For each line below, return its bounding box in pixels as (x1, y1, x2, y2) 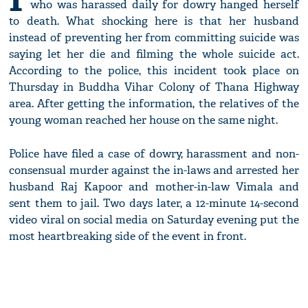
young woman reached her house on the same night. (9, 113, 278, 128)
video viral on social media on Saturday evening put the (9, 212, 299, 228)
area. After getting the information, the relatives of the (9, 96, 299, 111)
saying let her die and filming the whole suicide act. (9, 47, 299, 62)
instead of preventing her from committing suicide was (9, 30, 299, 45)
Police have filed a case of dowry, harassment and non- (9, 146, 299, 162)
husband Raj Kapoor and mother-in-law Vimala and (9, 179, 299, 195)
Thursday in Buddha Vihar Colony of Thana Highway (9, 80, 299, 95)
